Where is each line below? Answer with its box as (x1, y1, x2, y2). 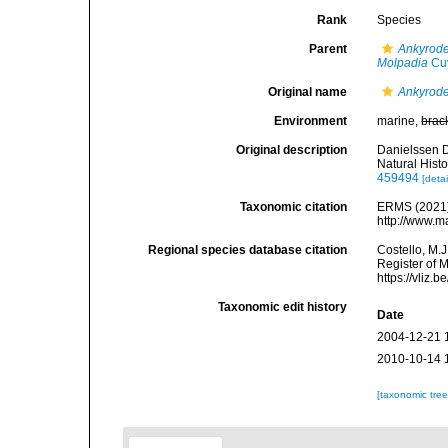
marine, (377, 114, 422, 128)
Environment (274, 114, 348, 128)
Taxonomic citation (240, 200, 348, 214)
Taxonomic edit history (218, 300, 348, 314)
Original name (268, 85, 348, 99)
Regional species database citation (148, 243, 348, 257)
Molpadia (377, 56, 429, 70)
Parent (309, 42, 348, 56)
